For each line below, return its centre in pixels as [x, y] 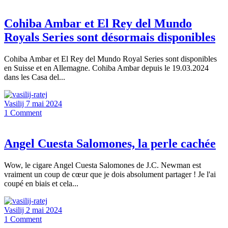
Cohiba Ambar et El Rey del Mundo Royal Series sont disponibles [110, 59]
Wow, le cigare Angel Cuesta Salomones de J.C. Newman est [103, 165]
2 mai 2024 [44, 210]
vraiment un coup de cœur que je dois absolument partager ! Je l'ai [110, 174]
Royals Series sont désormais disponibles [110, 37]
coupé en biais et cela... [41, 183]
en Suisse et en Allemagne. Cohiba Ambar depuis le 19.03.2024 [106, 68]
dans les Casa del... [35, 77]
